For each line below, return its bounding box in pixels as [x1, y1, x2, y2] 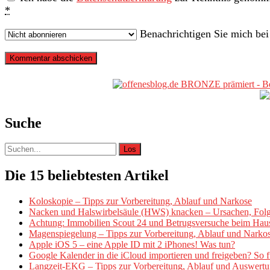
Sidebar [4, 94, 52, 110]
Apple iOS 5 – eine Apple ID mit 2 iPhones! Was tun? [29, 239, 235, 250]
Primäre [4, 78, 57, 94]
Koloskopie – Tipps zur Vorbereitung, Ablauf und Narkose [29, 196, 252, 207]
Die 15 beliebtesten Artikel [5, 168, 169, 184]
